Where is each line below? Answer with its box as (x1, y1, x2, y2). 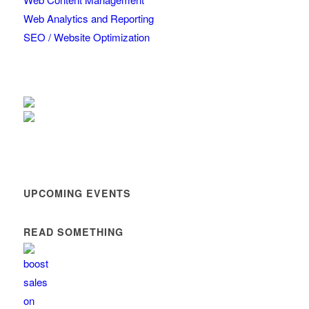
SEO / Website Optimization (23, 30, 150, 45)
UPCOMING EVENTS (23, 186, 131, 201)
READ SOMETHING (23, 225, 123, 239)
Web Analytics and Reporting (23, 11, 154, 26)
